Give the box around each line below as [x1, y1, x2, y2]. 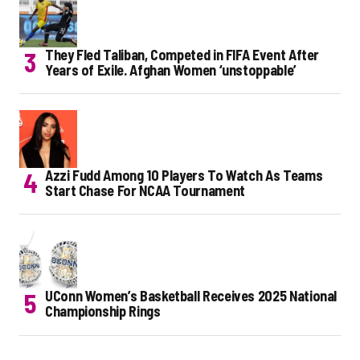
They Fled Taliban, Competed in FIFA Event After [45, 45, 320, 63]
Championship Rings [45, 301, 161, 320]
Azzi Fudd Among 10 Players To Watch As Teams [45, 166, 323, 184]
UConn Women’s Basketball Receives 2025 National [45, 286, 337, 305]
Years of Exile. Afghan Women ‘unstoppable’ [45, 60, 297, 79]
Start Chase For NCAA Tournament [45, 181, 245, 199]
